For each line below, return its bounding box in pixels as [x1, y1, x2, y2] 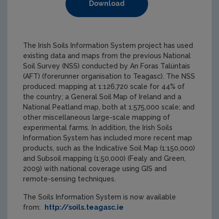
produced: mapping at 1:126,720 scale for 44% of [23, 83, 185, 90]
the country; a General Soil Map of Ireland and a [23, 93, 181, 101]
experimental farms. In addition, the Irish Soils [23, 124, 173, 131]
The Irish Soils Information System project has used [23, 42, 193, 49]
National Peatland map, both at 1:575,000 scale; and [23, 103, 195, 111]
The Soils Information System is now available [23, 193, 176, 201]
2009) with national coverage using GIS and [23, 165, 167, 173]
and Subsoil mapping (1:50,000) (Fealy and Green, [23, 154, 186, 162]
